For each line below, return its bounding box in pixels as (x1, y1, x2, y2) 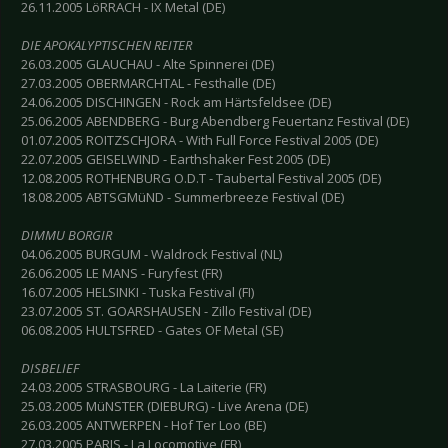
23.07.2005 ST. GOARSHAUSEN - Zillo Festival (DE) (21, 302, 311, 321)
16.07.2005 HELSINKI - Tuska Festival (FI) (21, 283, 254, 302)
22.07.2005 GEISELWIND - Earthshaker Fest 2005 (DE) (21, 150, 330, 169)
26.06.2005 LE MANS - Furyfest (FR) (21, 264, 222, 283)
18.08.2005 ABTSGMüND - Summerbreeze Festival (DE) (21, 188, 344, 207)
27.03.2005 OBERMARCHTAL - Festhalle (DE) (21, 74, 275, 93)
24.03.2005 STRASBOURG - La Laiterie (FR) (21, 378, 266, 397)
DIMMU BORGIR (21, 226, 112, 245)
